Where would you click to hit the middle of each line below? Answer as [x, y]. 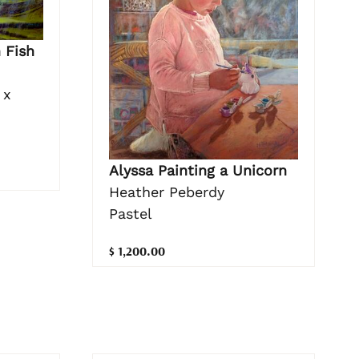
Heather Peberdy [166, 192]
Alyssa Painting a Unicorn [198, 171]
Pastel [130, 214]
